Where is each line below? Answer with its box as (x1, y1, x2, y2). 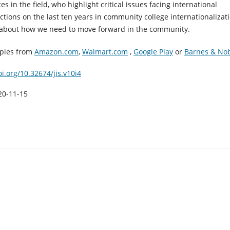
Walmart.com (82, 46, 128, 56)
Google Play (133, 46, 173, 56)
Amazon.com (34, 46, 79, 56)
